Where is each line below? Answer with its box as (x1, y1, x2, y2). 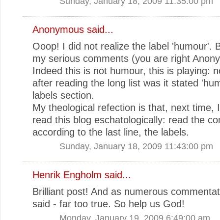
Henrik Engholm (32, 169, 102, 180)
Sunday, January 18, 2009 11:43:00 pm (59, 140, 213, 151)
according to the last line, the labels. (32, 126, 189, 137)
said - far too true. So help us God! (32, 198, 185, 209)
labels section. (32, 89, 94, 101)
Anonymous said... (32, 24, 113, 35)
